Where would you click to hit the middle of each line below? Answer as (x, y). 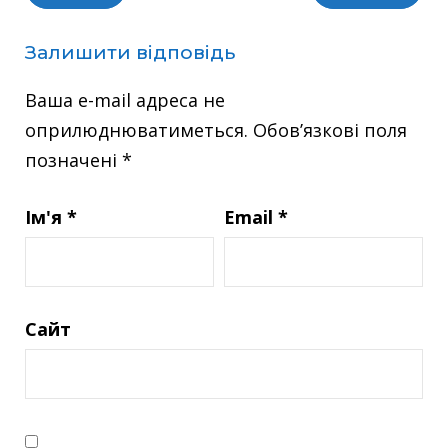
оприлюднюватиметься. (136, 130)
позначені (73, 160)
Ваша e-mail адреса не (125, 100)
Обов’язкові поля (330, 130)
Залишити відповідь (130, 53)
